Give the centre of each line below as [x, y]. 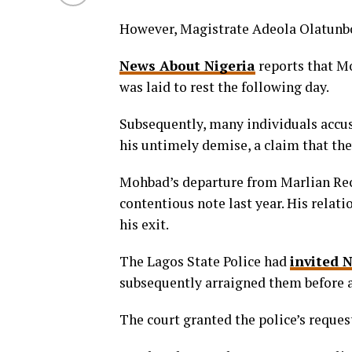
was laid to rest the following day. [224, 87]
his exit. [144, 224]
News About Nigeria [187, 66]
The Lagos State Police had [205, 261]
